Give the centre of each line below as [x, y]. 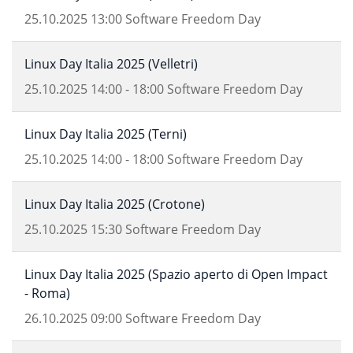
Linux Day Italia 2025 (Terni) [106, 134]
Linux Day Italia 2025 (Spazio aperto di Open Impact [176, 274]
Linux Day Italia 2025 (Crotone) [115, 204]
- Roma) [47, 293]
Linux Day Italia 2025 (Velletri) [111, 64]
